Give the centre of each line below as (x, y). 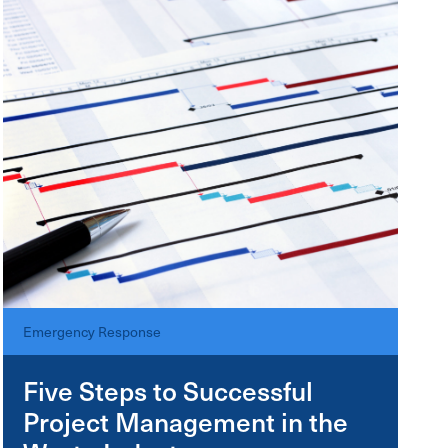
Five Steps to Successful (168, 390)
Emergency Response (92, 331)
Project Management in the (186, 421)
